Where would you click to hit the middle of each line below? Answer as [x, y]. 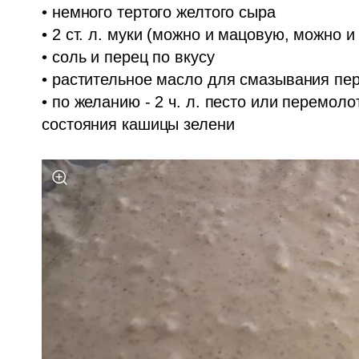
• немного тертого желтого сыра [159, 12]
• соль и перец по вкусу [128, 56]
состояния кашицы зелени [138, 124]
